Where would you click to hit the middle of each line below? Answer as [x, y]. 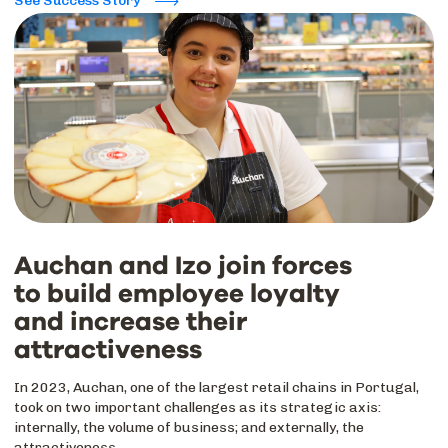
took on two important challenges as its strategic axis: [197, 407]
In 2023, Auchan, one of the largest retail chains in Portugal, [216, 387]
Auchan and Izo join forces [183, 266]
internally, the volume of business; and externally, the [189, 427]
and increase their [130, 322]
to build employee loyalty [177, 294]
